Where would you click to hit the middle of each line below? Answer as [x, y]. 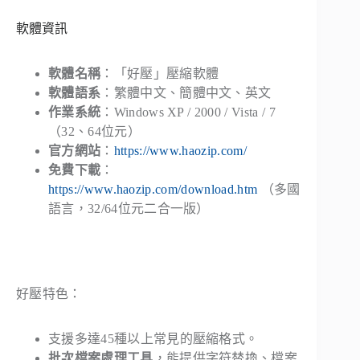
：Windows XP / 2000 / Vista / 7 [188, 112]
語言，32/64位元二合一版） [129, 209]
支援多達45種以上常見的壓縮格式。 [153, 339]
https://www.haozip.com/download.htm [153, 189]
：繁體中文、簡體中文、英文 [186, 93]
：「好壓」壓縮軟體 [160, 74]
